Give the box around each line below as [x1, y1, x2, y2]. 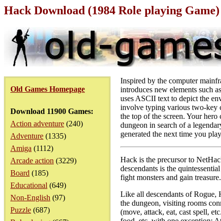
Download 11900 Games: [10, 107, 93, 115]
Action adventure [10, 119, 64, 128]
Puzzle [10, 206, 31, 214]
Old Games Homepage [10, 85, 85, 93]
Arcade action [10, 156, 54, 165]
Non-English [10, 193, 50, 202]
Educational [10, 181, 47, 189]
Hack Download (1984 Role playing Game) [4, 4, 220, 17]
